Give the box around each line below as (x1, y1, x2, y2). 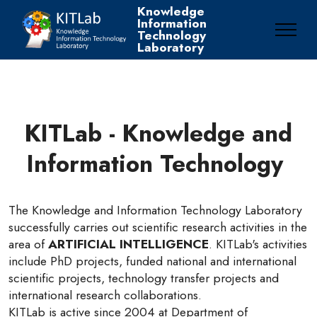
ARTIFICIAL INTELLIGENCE (48, 235, 209, 253)
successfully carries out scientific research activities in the (8, 218, 307, 236)
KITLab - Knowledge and (25, 117, 292, 150)
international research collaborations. (8, 286, 202, 304)
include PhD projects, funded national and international (8, 252, 296, 270)
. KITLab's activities (209, 235, 307, 253)
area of (8, 235, 48, 253)
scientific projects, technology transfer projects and (8, 269, 279, 287)
